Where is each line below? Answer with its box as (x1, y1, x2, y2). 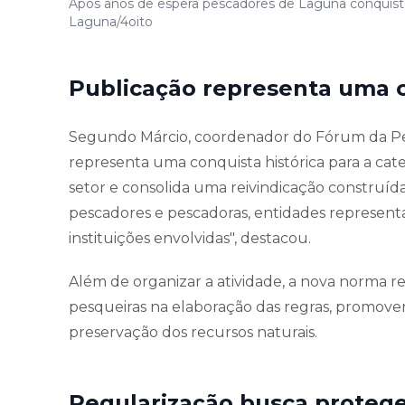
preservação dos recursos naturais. (69, 323, 317, 341)
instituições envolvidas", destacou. (69, 229, 311, 247)
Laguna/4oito (69, 13, 153, 30)
